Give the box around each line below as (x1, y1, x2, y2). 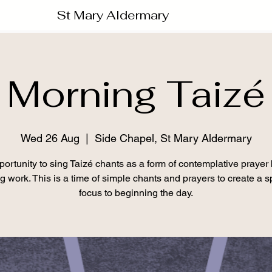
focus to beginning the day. (79, 187, 193, 199)
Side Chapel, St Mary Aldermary (94, 132, 252, 144)
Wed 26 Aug (20, 132, 80, 144)
